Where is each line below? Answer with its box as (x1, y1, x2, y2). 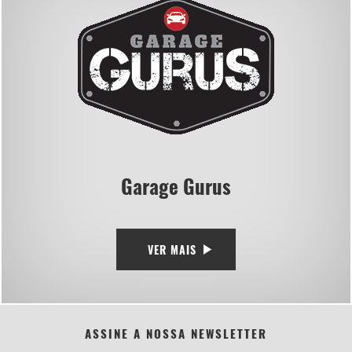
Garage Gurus (121, 171, 231, 201)
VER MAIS (147, 241, 196, 258)
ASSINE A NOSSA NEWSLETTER (85, 324, 267, 343)
